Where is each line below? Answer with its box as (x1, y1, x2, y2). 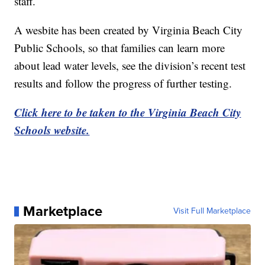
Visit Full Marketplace (173, 205, 251, 218)
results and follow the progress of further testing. (14, 76, 232, 91)
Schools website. (14, 122, 90, 138)
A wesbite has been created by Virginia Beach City (14, 22, 243, 38)
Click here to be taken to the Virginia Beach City (14, 104, 241, 121)
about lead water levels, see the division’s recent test (14, 58, 246, 73)
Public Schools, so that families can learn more (14, 40, 225, 56)
